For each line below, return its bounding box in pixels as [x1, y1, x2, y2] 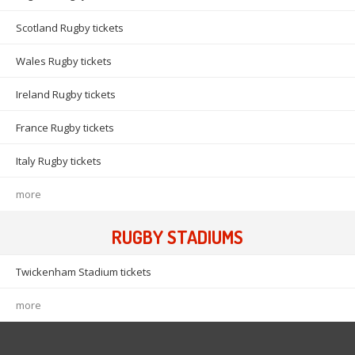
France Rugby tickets [16, 120, 114, 136]
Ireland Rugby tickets [16, 87, 116, 102]
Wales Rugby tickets [16, 54, 112, 69]
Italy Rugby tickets [16, 154, 101, 169]
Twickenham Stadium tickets [16, 265, 151, 280]
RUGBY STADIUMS [112, 225, 243, 249]
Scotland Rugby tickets [16, 21, 124, 36]
